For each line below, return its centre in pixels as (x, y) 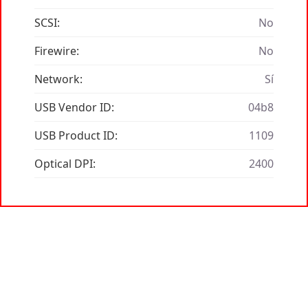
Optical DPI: (65, 164)
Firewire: (57, 51)
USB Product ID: (76, 136)
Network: (58, 79)
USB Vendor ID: (74, 108)
